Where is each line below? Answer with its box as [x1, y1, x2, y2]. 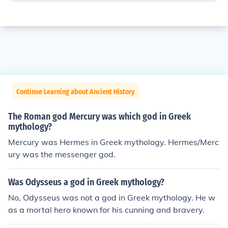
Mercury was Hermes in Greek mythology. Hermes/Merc [8, 137, 219, 147]
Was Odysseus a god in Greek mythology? [8, 177, 164, 188]
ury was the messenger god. [8, 149, 116, 159]
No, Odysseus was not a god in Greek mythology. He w [8, 192, 215, 203]
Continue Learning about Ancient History [16, 88, 135, 96]
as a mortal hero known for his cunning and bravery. [8, 205, 205, 215]
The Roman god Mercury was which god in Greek [8, 111, 191, 122]
